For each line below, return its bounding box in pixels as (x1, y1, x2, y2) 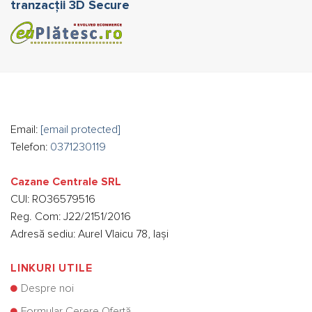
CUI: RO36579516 (10, 193, 95, 205)
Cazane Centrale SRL (10, 175, 121, 187)
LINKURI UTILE (10, 262, 93, 274)
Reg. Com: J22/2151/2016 (10, 210, 131, 222)
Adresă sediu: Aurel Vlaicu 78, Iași (10, 228, 169, 240)
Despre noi (21, 282, 74, 294)
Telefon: (10, 141, 50, 153)
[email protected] (40, 123, 120, 135)
